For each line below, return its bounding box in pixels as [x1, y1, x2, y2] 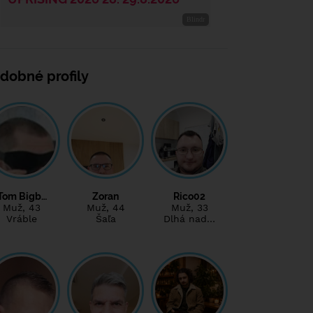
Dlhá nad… [163, 212, 215, 224]
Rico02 [173, 190, 205, 202]
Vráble [6, 212, 37, 224]
